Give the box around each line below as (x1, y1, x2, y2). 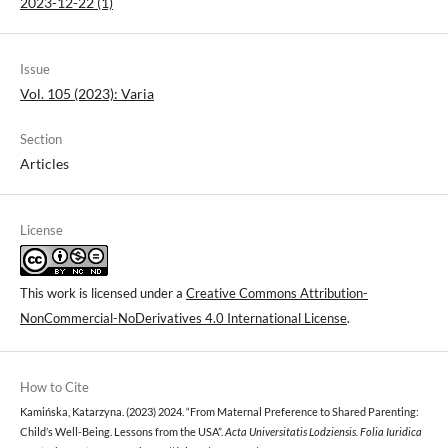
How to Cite (20, 378, 89, 395)
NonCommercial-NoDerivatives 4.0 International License (20, 309, 347, 326)
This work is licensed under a (20, 284, 186, 301)
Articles (20, 154, 69, 172)
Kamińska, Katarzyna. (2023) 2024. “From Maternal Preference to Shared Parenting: (20, 405, 419, 418)
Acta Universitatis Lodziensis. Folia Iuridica (225, 425, 422, 438)
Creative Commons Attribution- (186, 284, 368, 301)
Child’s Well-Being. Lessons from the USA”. (20, 425, 225, 438)
